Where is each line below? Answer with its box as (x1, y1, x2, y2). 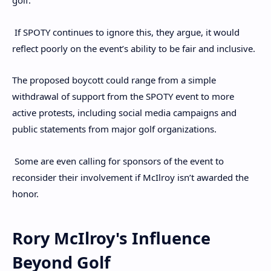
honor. (12, 187, 39, 200)
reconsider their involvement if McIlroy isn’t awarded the (12, 171, 249, 183)
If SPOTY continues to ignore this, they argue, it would (12, 25, 240, 38)
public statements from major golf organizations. (12, 123, 217, 135)
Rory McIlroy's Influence (12, 227, 211, 250)
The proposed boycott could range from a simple (12, 74, 216, 87)
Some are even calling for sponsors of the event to (12, 154, 224, 167)
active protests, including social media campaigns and (12, 106, 237, 119)
